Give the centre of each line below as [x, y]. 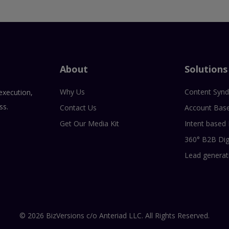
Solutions [206, 69]
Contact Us [78, 107]
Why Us [72, 91]
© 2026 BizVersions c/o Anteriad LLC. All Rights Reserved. [114, 216]
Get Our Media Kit [89, 123]
